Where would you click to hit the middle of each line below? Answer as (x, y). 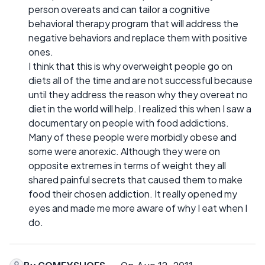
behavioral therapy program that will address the (133, 23)
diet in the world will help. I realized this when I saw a (140, 108)
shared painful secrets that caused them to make (135, 179)
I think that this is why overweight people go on (130, 66)
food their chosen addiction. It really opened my (133, 193)
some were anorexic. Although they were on (124, 151)
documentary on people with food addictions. (129, 122)
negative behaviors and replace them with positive (138, 37)
